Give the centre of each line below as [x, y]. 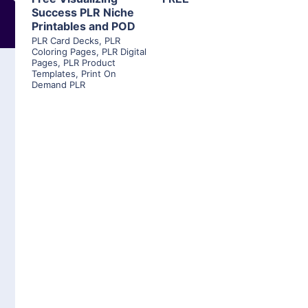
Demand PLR [58, 85]
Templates [54, 74]
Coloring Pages [64, 52]
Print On [99, 74]
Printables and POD [84, 26]
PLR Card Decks [65, 41]
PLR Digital [124, 52]
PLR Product [89, 63]
